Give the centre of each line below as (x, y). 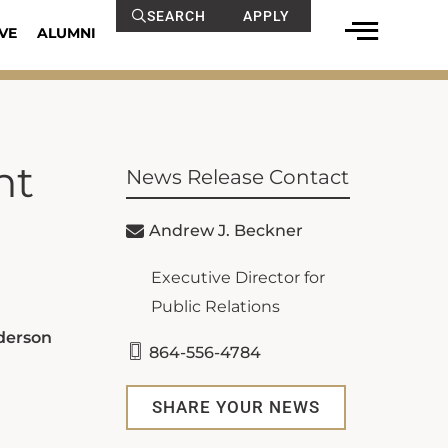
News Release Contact (237, 177)
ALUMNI (66, 33)
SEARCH (176, 16)
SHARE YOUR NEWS (236, 407)
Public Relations (215, 306)
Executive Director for (238, 277)
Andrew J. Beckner (226, 230)
